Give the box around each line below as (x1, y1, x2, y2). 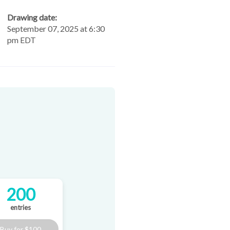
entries (10, 203, 31, 212)
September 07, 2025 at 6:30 (7, 24, 105, 34)
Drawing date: (7, 12, 57, 23)
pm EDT (7, 35, 36, 45)
